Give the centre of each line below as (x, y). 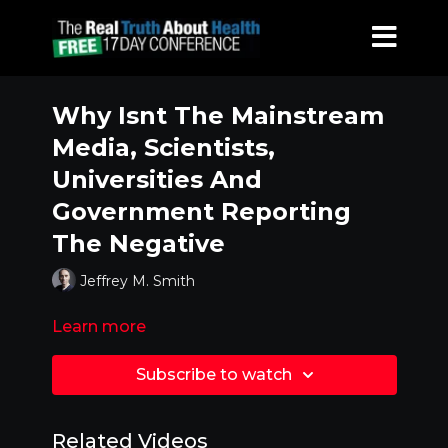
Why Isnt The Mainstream (217, 115)
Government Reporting (201, 211)
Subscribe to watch (214, 374)
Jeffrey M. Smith (137, 280)
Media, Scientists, (163, 147)
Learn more (98, 326)
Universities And (156, 179)
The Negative (138, 243)
